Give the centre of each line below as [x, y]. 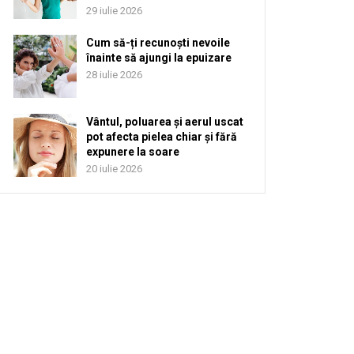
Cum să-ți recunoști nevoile [158, 43]
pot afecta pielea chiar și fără [162, 137]
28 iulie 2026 [114, 75]
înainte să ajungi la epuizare [159, 58]
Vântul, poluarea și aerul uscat [165, 122]
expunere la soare [133, 152]
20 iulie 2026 [114, 169]
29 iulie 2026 [114, 11]
